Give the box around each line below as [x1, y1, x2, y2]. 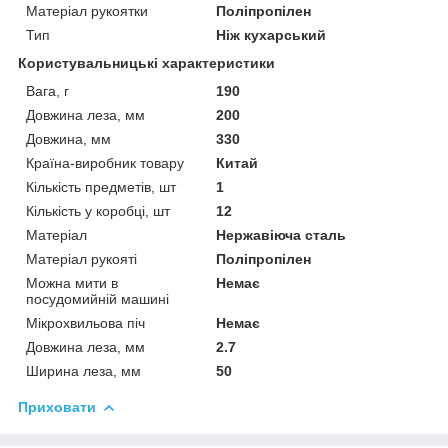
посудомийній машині [26, 290, 169, 307]
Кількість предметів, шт [26, 178, 176, 195]
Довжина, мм [26, 130, 111, 147]
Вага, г [26, 82, 69, 99]
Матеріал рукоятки [26, 2, 148, 19]
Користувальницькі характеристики [18, 54, 275, 71]
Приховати [18, 398, 96, 415]
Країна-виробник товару [26, 154, 184, 171]
